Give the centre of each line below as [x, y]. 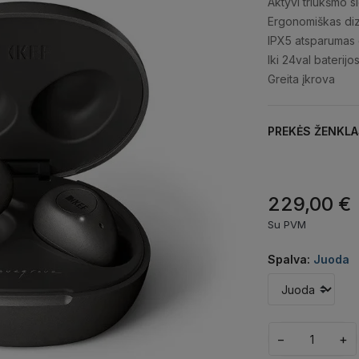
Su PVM [286, 225]
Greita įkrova [303, 79]
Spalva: [290, 260]
